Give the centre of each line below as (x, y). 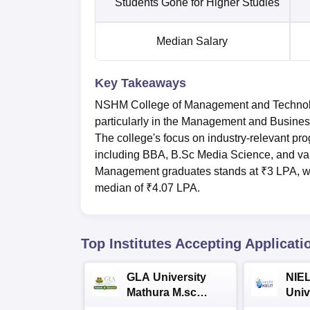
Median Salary (199, 41)
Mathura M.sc (162, 292)
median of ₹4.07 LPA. (149, 188)
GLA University (166, 277)
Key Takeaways (140, 83)
